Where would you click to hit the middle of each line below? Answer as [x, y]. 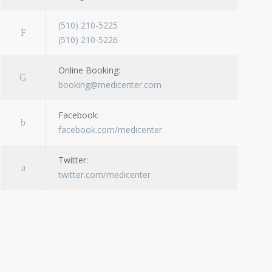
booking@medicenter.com [110, 85]
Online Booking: [89, 70]
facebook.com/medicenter [110, 130]
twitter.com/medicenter [104, 175]
